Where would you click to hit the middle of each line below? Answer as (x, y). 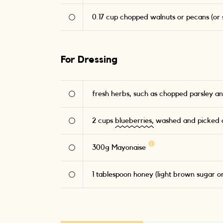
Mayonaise (129, 148)
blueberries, (134, 121)
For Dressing (89, 60)
